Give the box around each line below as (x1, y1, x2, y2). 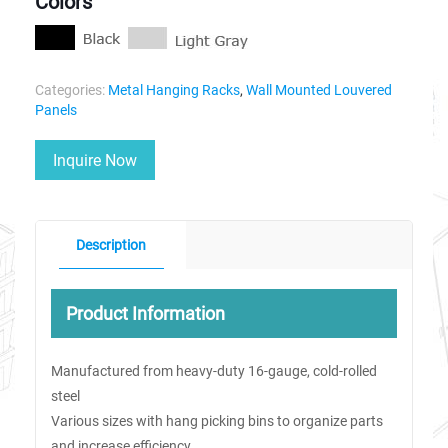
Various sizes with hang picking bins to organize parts (51, 411, 383, 431)
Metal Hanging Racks (108, 80, 240, 100)
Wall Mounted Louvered (246, 80, 392, 100)
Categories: (35, 80, 105, 100)
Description (76, 235, 146, 255)
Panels (35, 100, 77, 120)
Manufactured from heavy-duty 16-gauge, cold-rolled (51, 361, 377, 381)
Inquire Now (53, 149, 137, 171)
